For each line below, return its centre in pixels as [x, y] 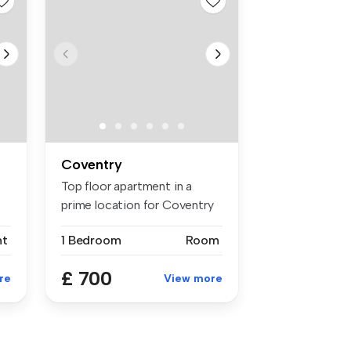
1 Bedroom [91, 240]
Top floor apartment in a [127, 186]
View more [193, 278]
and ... [76, 223]
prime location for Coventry [138, 204]
